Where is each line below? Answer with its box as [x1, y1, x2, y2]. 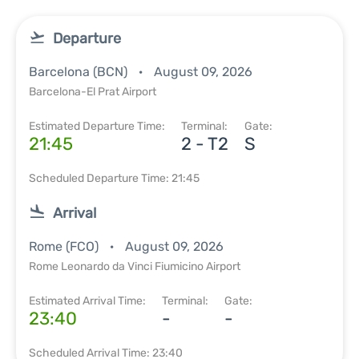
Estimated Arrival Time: [29, 294, 146, 308]
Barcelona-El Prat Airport [29, 85, 156, 99]
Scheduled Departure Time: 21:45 [29, 171, 200, 185]
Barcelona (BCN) [29, 64, 131, 79]
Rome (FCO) [29, 239, 102, 254]
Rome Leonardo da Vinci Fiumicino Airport [29, 260, 240, 273]
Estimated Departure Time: [29, 119, 165, 133]
